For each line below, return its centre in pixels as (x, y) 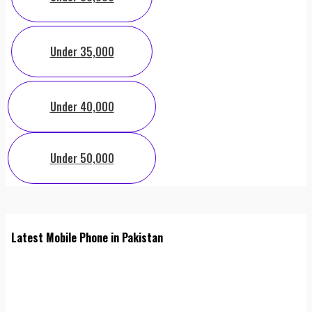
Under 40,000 (82, 107)
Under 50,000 (82, 158)
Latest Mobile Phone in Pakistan (87, 237)
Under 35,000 (82, 52)
